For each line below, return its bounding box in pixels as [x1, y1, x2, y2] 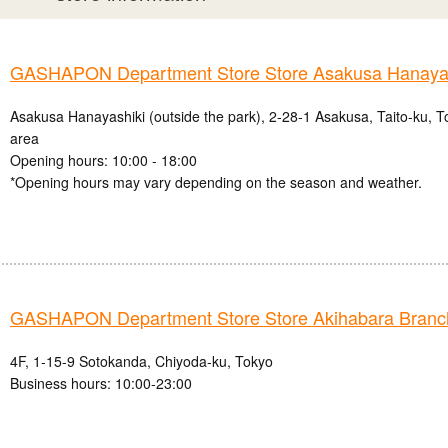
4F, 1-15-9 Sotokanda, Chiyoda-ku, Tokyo [10, 351, 273, 372]
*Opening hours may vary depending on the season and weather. [10, 172, 422, 193]
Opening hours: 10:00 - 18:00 [10, 150, 197, 171]
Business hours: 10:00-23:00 [10, 373, 192, 394]
